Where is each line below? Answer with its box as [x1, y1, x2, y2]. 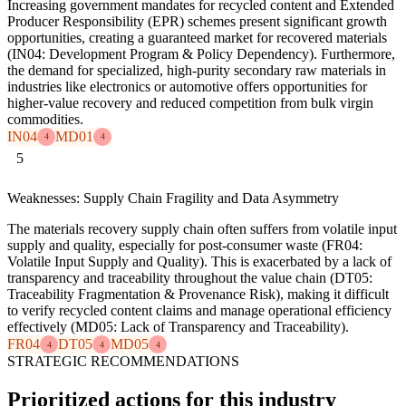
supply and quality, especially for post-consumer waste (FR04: [7, 237, 362, 254]
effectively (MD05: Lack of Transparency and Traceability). [7, 319, 349, 335]
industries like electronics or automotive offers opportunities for [7, 78, 367, 94]
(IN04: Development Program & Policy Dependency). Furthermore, [7, 45, 395, 62]
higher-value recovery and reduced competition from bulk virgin [7, 94, 373, 111]
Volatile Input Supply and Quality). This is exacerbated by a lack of [7, 254, 391, 270]
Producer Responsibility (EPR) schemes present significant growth [7, 13, 387, 29]
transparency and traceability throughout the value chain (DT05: [7, 270, 372, 286]
